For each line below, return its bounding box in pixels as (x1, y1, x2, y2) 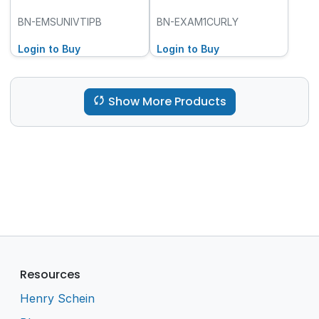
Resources (20, 266, 81, 283)
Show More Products (108, 93, 226, 110)
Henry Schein (20, 291, 95, 306)
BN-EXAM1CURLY (157, 15, 239, 28)
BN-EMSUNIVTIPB (17, 15, 102, 28)
